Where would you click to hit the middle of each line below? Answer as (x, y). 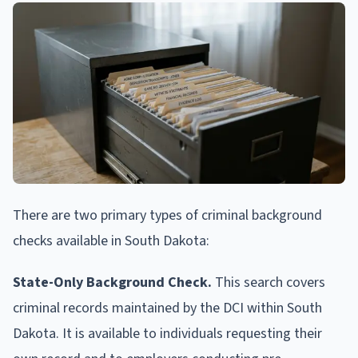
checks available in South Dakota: (111, 241)
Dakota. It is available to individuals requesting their (167, 333)
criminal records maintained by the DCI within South (167, 308)
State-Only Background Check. (112, 282)
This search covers (268, 282)
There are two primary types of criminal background (167, 215)
